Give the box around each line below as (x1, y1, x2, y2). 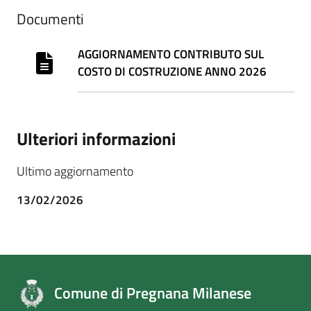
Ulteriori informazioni (17, 124, 176, 152)
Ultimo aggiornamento (17, 161, 133, 180)
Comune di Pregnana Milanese (54, 281, 251, 305)
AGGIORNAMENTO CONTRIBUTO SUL (78, 44, 264, 63)
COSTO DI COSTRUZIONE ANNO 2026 (78, 62, 267, 81)
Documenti (17, 7, 84, 30)
